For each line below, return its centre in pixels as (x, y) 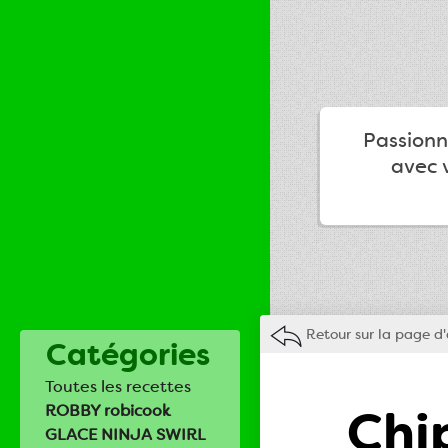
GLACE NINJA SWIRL (125, 434)
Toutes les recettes (118, 386)
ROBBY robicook (108, 410)
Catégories (127, 355)
